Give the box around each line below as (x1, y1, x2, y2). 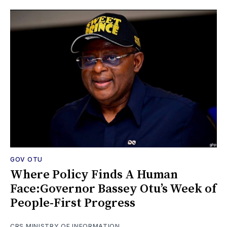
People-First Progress (10, 196, 135, 211)
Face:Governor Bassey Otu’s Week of (10, 181, 216, 197)
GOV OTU (10, 156, 43, 164)
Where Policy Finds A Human (10, 167, 178, 183)
